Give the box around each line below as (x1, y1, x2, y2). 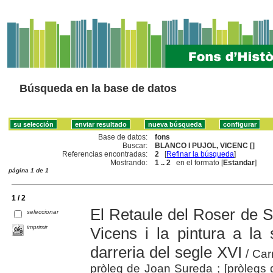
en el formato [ (171, 158, 224, 167)
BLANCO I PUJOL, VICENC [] (155, 141, 255, 150)
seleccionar (27, 208, 59, 215)
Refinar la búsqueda (166, 149, 235, 158)
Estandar (223, 158, 255, 167)
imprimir (27, 223, 48, 230)
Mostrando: (110, 158, 148, 167)
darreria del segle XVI (90, 243, 242, 261)
